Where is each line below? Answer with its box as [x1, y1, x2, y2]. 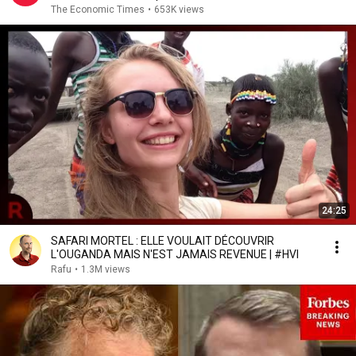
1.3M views [81, 264, 130, 275]
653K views [154, 4, 204, 15]
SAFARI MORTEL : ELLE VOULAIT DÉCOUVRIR [51, 234, 274, 247]
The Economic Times [51, 4, 145, 15]
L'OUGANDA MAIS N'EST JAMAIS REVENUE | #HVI [51, 248, 299, 261]
